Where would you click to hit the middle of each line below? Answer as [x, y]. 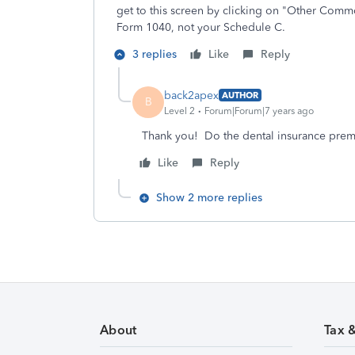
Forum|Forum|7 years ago [259, 111]
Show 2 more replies [209, 198]
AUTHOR [240, 95]
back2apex [191, 95]
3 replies [155, 54]
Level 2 [179, 111]
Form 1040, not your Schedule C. [201, 27]
